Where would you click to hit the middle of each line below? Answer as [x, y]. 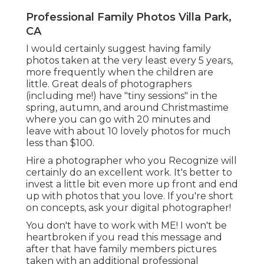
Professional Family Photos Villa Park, [129, 17]
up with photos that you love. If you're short [130, 196]
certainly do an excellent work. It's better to [129, 173]
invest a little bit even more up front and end [132, 184]
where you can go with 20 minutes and [118, 120]
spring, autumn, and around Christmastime [127, 108]
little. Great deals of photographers [109, 84]
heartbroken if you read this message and [124, 237]
